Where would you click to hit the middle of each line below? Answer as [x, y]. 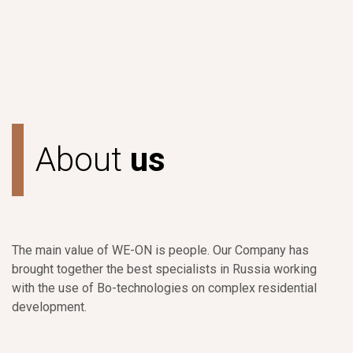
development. [49, 307]
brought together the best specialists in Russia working [164, 269]
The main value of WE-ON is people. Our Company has [160, 250]
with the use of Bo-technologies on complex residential [164, 288]
